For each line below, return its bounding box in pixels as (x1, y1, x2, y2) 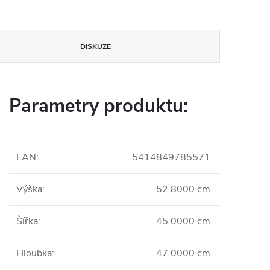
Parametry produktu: (9, 93, 188, 119)
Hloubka (16, 246, 52, 260)
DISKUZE (80, 42, 111, 51)
